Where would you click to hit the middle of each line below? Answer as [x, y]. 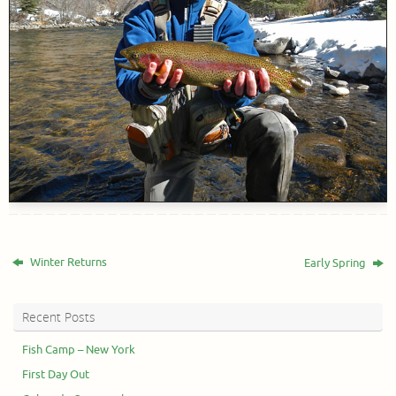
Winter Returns [68, 263]
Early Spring [336, 264]
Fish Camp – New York [79, 350]
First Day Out [56, 375]
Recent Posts [59, 317]
